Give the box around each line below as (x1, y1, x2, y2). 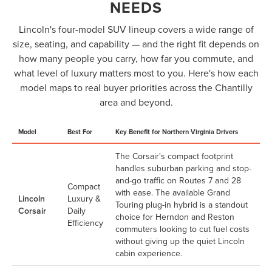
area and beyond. (99, 95, 173, 109)
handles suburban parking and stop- (115, 161, 251, 174)
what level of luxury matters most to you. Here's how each (13, 66, 259, 80)
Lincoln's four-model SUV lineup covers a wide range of (18, 22, 254, 36)
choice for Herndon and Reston (115, 210, 234, 223)
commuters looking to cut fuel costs (115, 222, 250, 235)
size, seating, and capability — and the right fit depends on (13, 36, 259, 50)
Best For (67, 126, 92, 137)
